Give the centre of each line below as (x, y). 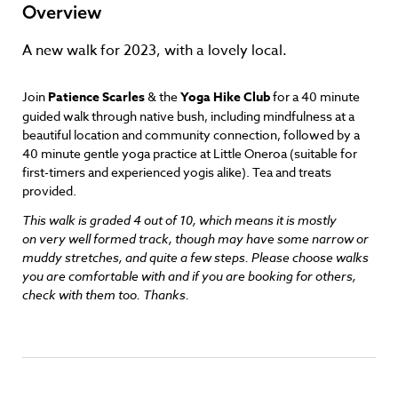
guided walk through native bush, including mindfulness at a (188, 116)
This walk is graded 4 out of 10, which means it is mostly (179, 220)
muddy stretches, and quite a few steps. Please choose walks (195, 257)
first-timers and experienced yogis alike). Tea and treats (177, 172)
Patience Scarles (96, 97)
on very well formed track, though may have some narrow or (195, 239)
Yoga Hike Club (225, 97)
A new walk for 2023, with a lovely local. (155, 51)
